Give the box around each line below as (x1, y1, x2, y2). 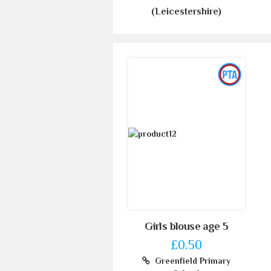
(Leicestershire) (151, 5, 222, 17)
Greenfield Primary (150, 255, 231, 266)
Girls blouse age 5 (145, 220, 229, 232)
